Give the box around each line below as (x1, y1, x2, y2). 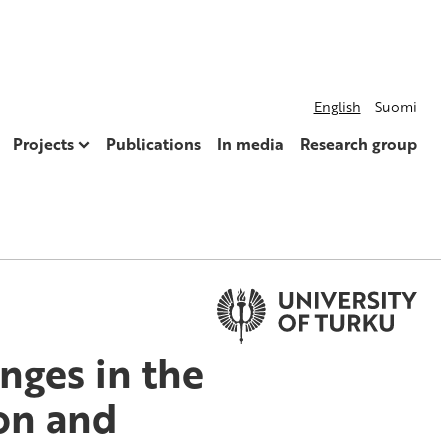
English (313, 96, 361, 117)
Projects (12, 132, 74, 156)
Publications (105, 132, 201, 156)
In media (216, 132, 284, 156)
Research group (299, 132, 417, 156)
